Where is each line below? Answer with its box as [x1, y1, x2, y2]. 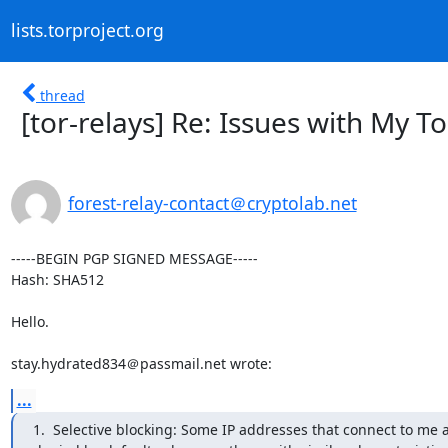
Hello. [10, 311, 49, 331]
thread [40, 85, 85, 105]
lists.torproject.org [10, 18, 164, 43]
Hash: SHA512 [10, 269, 104, 289]
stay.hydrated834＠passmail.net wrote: [10, 353, 272, 373]
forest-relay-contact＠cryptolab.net [67, 190, 357, 215]
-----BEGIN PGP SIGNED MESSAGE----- [10, 248, 258, 268]
